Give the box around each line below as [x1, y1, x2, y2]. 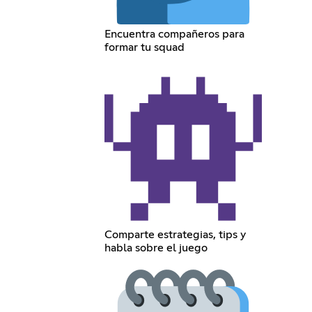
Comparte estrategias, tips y [104, 228, 247, 240]
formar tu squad [104, 41, 185, 53]
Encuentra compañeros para [104, 28, 245, 40]
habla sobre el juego [104, 242, 208, 253]
